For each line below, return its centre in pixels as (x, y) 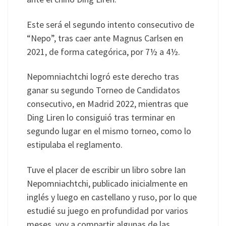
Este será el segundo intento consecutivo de (110, 24)
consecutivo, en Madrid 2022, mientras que (107, 104)
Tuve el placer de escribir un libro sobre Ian (106, 169)
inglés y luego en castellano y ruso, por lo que (111, 197)
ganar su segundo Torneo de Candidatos (103, 90)
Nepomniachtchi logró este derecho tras (103, 77)
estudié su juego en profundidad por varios (107, 210)
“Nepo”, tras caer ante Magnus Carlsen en (105, 38)
